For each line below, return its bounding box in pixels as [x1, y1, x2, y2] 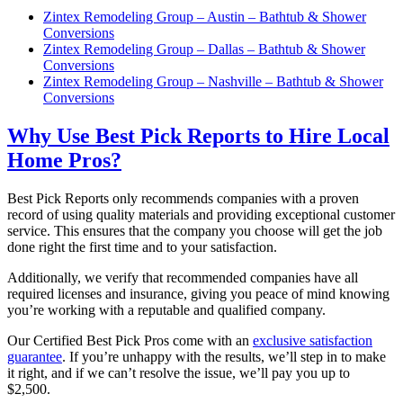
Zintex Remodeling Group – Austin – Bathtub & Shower [43, 8, 366, 24]
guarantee [7, 348, 62, 364]
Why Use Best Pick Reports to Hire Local [7, 123, 390, 148]
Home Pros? [7, 148, 121, 172]
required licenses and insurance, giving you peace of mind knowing [7, 285, 390, 301]
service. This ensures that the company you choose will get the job [7, 222, 382, 238]
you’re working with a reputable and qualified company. [7, 301, 326, 318]
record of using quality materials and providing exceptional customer [7, 206, 395, 222]
